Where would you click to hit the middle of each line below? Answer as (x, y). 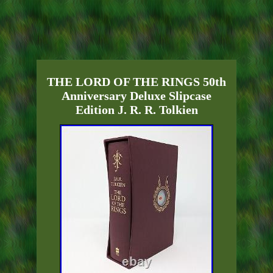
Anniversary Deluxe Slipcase (136, 96)
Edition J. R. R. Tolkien (136, 110)
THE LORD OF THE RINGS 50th (136, 82)
